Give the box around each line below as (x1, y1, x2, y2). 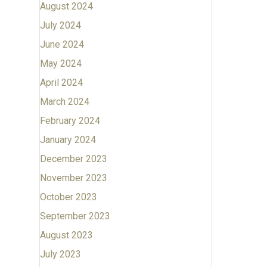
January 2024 (39, 134, 96, 145)
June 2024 (39, 39, 84, 50)
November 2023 (39, 172, 107, 184)
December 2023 (39, 153, 107, 164)
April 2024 (39, 77, 83, 88)
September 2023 (39, 210, 110, 222)
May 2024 (39, 58, 82, 69)
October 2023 (39, 191, 97, 203)
